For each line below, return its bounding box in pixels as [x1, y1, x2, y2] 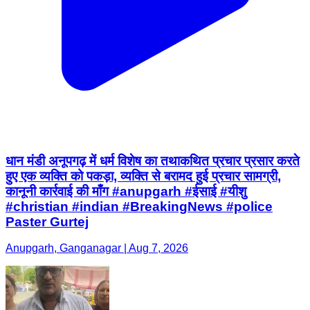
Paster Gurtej [6, 214, 89, 229]
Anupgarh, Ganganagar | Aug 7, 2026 [6, 242, 188, 255]
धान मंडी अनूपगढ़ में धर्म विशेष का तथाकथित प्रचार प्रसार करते [6, 153, 300, 168]
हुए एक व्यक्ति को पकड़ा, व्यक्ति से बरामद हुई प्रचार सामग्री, [6, 168, 281, 183]
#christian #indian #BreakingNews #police [6, 199, 273, 214]
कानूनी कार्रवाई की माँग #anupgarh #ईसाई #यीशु [6, 183, 246, 199]
